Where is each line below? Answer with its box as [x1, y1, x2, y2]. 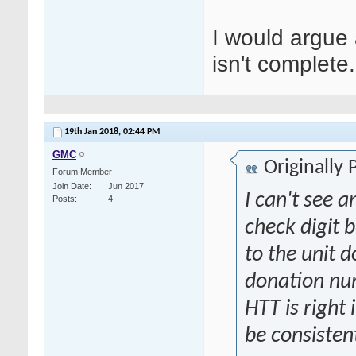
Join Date [52, 181, 89, 192]
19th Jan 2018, [64, 127, 123, 137]
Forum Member [52, 167, 112, 177]
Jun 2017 [108, 181, 144, 192]
